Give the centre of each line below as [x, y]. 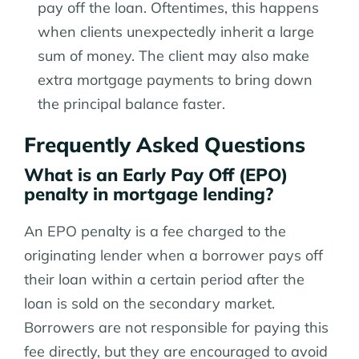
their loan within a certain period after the [164, 280]
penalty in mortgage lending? [149, 194]
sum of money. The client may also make [173, 56]
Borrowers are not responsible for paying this [176, 328]
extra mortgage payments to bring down [175, 80]
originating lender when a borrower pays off [173, 256]
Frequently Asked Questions [165, 145]
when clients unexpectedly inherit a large [176, 32]
